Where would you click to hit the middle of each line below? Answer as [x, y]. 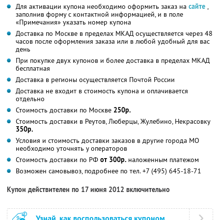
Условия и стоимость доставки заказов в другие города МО [108, 140]
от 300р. [113, 159]
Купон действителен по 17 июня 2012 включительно [88, 189]
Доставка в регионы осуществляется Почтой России [95, 79]
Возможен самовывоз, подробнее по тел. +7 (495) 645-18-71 [109, 171]
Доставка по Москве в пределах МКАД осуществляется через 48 [114, 33]
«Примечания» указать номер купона [73, 22]
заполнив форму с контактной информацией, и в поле [99, 14]
